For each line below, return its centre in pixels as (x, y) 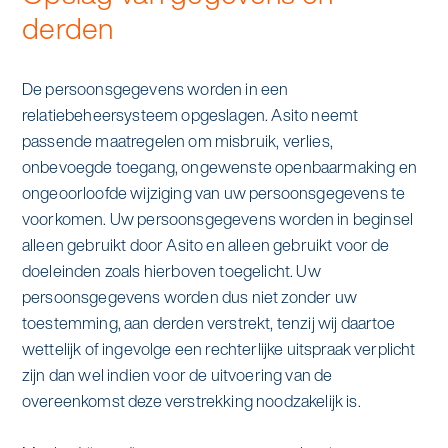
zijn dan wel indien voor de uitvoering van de (177, 374)
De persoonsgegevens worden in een (155, 88)
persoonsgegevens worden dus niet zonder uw (189, 296)
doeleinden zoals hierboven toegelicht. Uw (171, 270)
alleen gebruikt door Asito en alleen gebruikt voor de (205, 244)
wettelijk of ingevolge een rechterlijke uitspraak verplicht (218, 348)
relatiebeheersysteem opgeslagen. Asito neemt (190, 114)
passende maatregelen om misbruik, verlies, (177, 140)
